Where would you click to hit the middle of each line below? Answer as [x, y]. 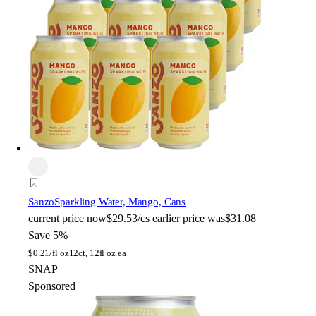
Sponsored [52, 286]
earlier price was [189, 219]
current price [56, 219]
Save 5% [48, 236]
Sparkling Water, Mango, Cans [120, 202]
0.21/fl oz [51, 253]
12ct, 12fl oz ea [97, 253]
